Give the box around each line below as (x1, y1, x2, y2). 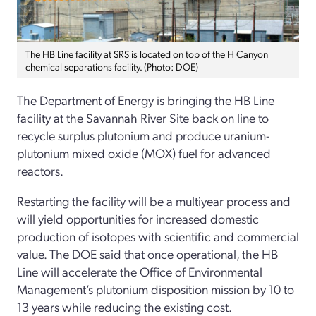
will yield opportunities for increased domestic (17, 210, 259, 227)
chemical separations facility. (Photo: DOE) (25, 60, 198, 73)
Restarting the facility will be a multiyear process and (17, 193, 291, 209)
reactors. (17, 162, 63, 179)
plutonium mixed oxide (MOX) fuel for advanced (17, 145, 271, 162)
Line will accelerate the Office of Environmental (17, 263, 262, 280)
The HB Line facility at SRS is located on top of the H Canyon (25, 47, 268, 61)
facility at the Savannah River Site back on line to (17, 109, 269, 126)
